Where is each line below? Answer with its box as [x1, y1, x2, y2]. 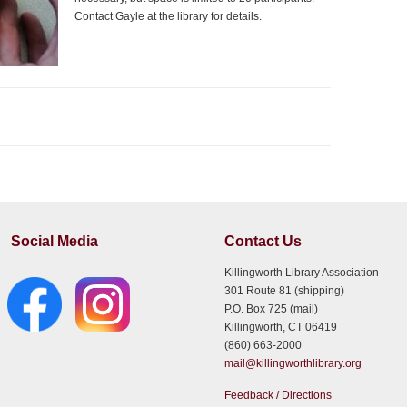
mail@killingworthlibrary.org [224, 357, 362, 370]
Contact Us [224, 233, 303, 249]
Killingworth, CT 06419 [224, 321, 338, 333]
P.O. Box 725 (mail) [224, 303, 319, 315]
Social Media [7, 233, 99, 249]
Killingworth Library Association [224, 266, 380, 279]
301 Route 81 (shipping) [224, 284, 345, 297]
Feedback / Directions [224, 389, 333, 402]
